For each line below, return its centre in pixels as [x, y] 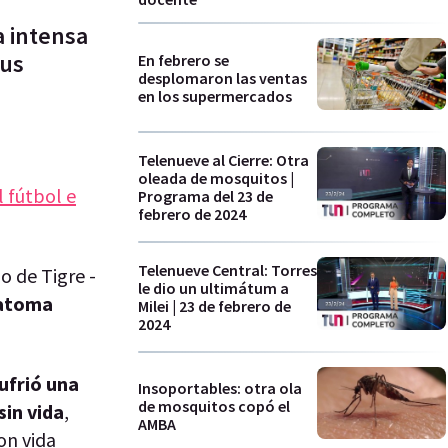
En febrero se [183, 59]
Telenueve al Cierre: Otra [223, 160]
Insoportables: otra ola [220, 388]
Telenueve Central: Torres [227, 269]
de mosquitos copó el [214, 406]
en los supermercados [215, 95]
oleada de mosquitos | [216, 178]
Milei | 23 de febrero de [214, 305]
